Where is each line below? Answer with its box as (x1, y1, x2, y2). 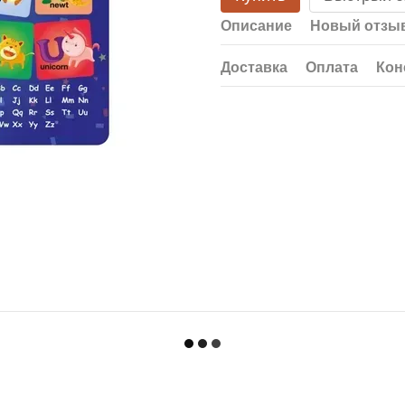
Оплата (306, 60, 358, 75)
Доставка (221, 60, 287, 75)
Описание (221, 18, 292, 33)
